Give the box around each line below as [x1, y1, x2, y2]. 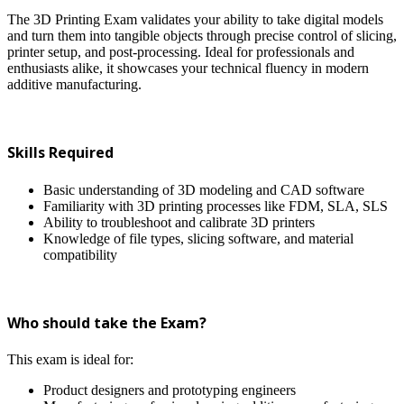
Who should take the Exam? [7, 312, 207, 333]
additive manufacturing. [7, 77, 142, 93]
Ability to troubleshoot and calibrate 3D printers [43, 214, 315, 230]
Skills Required [7, 142, 114, 163]
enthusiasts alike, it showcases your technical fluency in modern [7, 60, 369, 77]
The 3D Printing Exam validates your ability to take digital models [7, 12, 383, 28]
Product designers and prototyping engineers [43, 382, 296, 399]
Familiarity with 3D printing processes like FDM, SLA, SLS [43, 197, 388, 214]
